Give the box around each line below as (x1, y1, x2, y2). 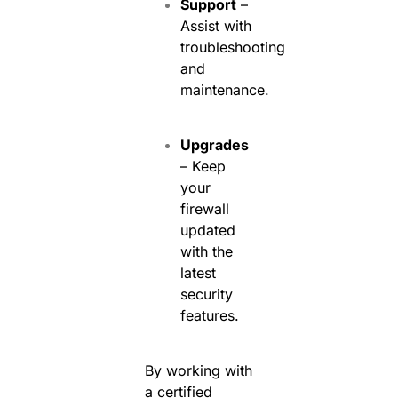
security (179, 284, 233, 303)
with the (179, 242, 233, 260)
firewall (179, 199, 229, 218)
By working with (144, 362, 252, 380)
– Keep (179, 156, 226, 175)
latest (179, 263, 216, 282)
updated (179, 220, 235, 239)
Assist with (179, 16, 251, 35)
